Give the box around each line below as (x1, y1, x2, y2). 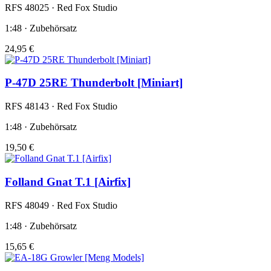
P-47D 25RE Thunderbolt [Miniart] (5, 76, 183, 90)
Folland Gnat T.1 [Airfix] (5, 175, 131, 188)
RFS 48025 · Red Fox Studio (5, 2, 117, 13)
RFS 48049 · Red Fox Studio (5, 200, 117, 211)
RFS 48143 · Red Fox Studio (5, 101, 117, 112)
